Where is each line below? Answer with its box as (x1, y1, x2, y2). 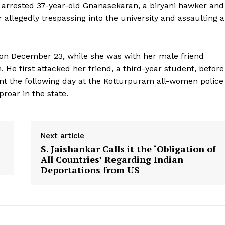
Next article (40, 131, 84, 140)
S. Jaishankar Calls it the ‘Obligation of (40, 143, 216, 155)
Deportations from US (40, 164, 140, 176)
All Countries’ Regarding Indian (40, 153, 183, 165)
